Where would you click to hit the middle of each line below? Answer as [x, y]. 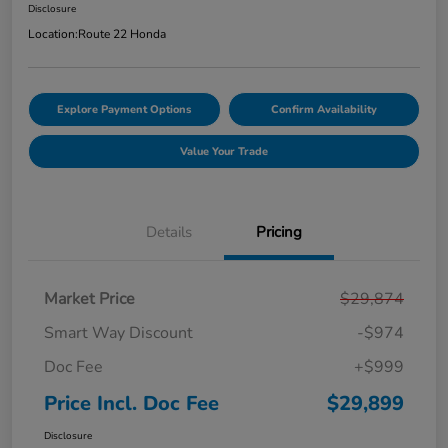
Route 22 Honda [122, 33]
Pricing [279, 231]
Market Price [89, 298]
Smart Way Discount [118, 332]
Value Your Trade [224, 151]
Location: [53, 33]
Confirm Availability [323, 109]
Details [169, 231]
